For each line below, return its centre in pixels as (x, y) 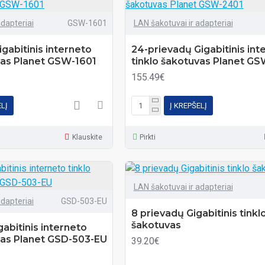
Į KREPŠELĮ (188, 105)
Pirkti (148, 137)
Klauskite (87, 137)
